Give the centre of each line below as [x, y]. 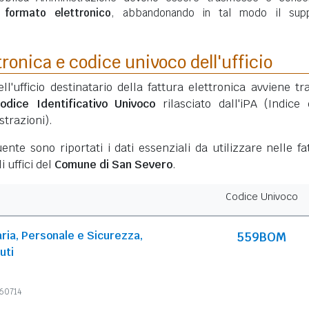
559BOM [262, 237]
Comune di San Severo [113, 165]
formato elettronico [58, 13]
